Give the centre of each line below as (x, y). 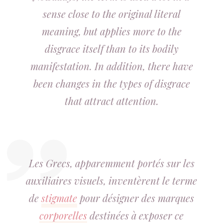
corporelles (63, 215)
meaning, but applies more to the (111, 31)
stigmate (59, 198)
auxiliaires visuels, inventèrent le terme (111, 180)
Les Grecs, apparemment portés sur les (111, 163)
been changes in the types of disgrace (111, 83)
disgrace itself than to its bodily (111, 49)
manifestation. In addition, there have (111, 66)
